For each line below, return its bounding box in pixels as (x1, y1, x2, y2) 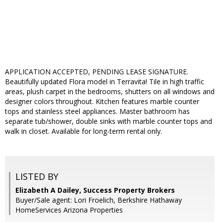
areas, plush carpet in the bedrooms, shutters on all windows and (5, 87, 215, 97)
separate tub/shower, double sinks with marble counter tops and (5, 116, 212, 126)
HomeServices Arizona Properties (15, 205, 123, 215)
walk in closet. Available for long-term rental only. (5, 126, 162, 136)
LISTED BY (15, 170, 58, 183)
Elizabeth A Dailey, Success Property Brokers (15, 185, 175, 195)
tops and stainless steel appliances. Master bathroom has (5, 107, 190, 116)
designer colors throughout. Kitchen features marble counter (5, 97, 199, 107)
